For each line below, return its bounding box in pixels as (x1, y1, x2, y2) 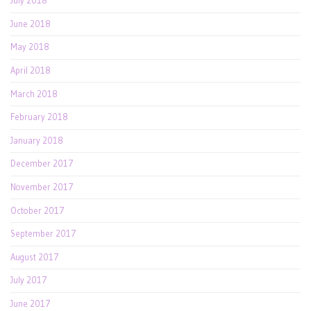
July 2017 (10, 275, 47, 286)
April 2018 (10, 65, 51, 76)
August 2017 (10, 251, 59, 262)
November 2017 (10, 182, 74, 193)
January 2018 (10, 135, 63, 146)
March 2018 (10, 88, 58, 99)
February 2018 (10, 112, 68, 123)
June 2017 (10, 299, 51, 309)
